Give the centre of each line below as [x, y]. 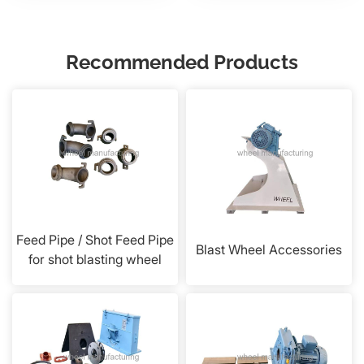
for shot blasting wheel [95, 259]
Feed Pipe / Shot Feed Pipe [95, 239]
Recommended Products [182, 62]
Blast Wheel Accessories [269, 249]
